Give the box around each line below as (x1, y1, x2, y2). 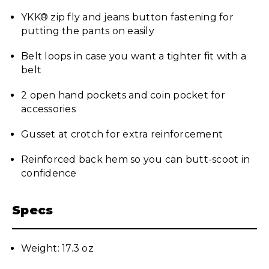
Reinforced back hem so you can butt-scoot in (21, 154, 250, 165)
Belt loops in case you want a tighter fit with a (21, 50, 246, 62)
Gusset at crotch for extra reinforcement (21, 128, 223, 140)
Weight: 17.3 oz (21, 243, 94, 254)
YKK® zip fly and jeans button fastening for (21, 11, 234, 23)
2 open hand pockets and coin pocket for (21, 89, 225, 101)
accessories (21, 103, 76, 115)
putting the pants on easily (21, 25, 154, 37)
